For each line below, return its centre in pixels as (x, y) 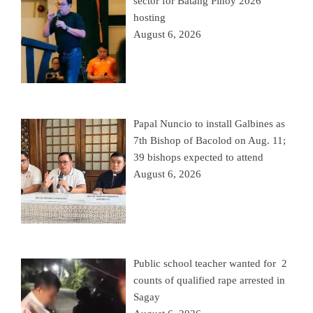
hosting (150, 17)
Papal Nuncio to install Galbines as (210, 124)
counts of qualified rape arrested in (210, 281)
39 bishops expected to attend (199, 158)
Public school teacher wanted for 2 (211, 264)
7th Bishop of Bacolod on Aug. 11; (210, 141)
